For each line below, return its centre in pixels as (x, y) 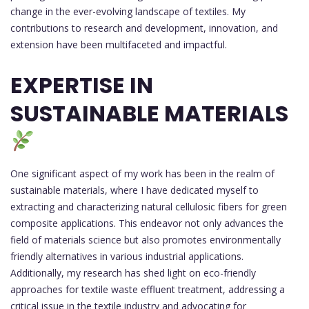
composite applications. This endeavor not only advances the (147, 223)
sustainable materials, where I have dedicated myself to (134, 190)
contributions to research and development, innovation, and (144, 28)
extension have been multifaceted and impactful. (119, 44)
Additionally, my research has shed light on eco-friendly (133, 273)
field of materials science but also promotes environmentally (146, 240)
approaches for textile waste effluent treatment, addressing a (148, 290)
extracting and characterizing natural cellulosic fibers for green (149, 207)
